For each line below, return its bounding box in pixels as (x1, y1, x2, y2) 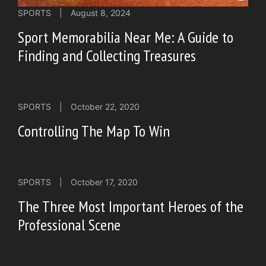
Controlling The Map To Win (18, 121, 170, 141)
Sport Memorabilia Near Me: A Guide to (18, 27, 233, 47)
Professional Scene (18, 215, 121, 235)
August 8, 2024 (71, 8, 131, 18)
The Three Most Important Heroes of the (18, 197, 243, 217)
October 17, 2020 (71, 177, 138, 188)
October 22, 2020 (71, 102, 140, 112)
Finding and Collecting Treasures (18, 46, 196, 66)
